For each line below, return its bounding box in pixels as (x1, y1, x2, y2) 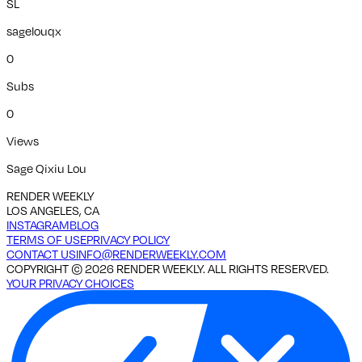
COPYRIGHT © (6, 260, 85, 276)
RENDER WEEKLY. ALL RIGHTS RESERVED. (114, 260, 329, 276)
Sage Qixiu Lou (6, 160, 86, 175)
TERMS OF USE (6, 231, 86, 246)
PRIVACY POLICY (86, 231, 170, 246)
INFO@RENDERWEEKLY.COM (76, 246, 226, 261)
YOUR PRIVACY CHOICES (6, 275, 134, 290)
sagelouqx (6, 23, 61, 38)
